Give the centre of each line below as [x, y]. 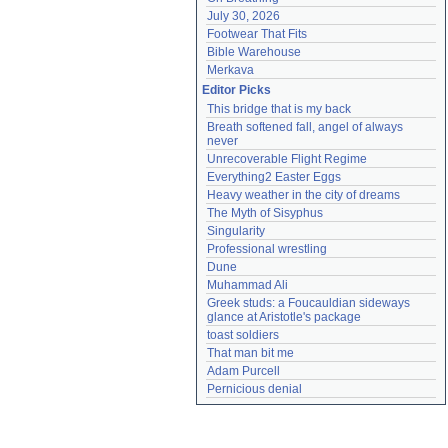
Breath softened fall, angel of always [305, 127]
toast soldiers [243, 335]
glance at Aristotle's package [284, 317]
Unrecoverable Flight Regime [287, 159]
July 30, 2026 [243, 16]
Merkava [230, 70]
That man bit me [250, 353]
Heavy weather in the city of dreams [303, 195]
